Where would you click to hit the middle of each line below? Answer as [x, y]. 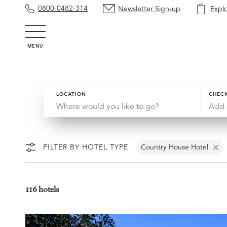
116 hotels [42, 189]
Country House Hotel [175, 147]
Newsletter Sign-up [149, 8]
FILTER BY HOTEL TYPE [86, 147]
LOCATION [71, 94]
